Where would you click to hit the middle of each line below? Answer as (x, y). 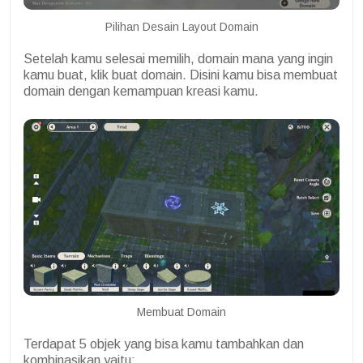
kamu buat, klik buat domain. (107, 75)
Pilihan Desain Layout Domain (181, 26)
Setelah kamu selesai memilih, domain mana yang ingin (178, 58)
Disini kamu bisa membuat (264, 75)
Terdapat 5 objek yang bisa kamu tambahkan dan (164, 344)
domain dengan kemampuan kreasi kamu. (141, 91)
